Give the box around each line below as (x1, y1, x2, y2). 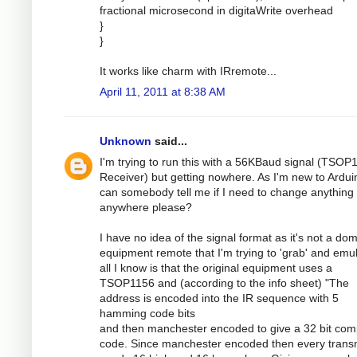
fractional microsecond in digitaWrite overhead (100, 3, 333, 17)
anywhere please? (100, 200, 192, 214)
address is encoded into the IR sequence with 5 (100, 291, 339, 304)
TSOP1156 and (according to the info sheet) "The (100, 276, 349, 289)
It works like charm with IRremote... (100, 64, 277, 77)
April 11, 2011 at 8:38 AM (100, 84, 226, 98)
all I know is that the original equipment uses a (100, 261, 332, 274)
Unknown (100, 134, 151, 147)
